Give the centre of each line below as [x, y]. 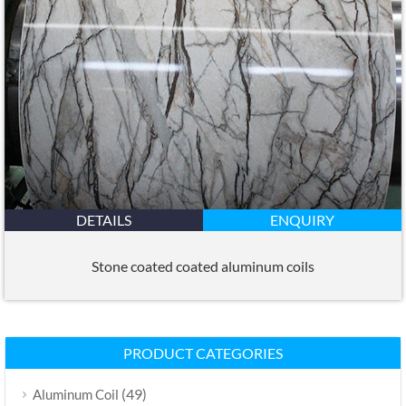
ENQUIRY [302, 220]
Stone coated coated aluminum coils [203, 266]
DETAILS [104, 220]
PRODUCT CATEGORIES [203, 353]
